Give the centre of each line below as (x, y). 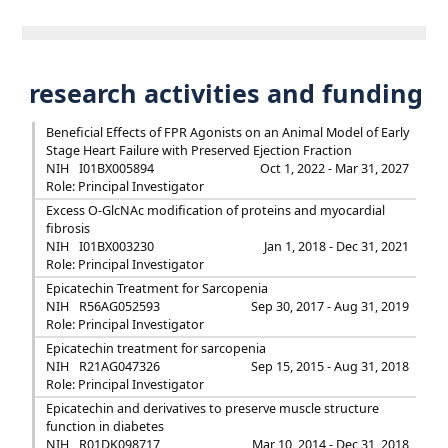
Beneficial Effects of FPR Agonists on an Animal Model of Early (227, 132)
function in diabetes (104, 426)
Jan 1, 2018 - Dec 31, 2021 (337, 246)
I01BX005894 (116, 168)
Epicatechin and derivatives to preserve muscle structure (212, 408)
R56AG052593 (119, 306)
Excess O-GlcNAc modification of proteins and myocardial (215, 210)
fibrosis (67, 228)
